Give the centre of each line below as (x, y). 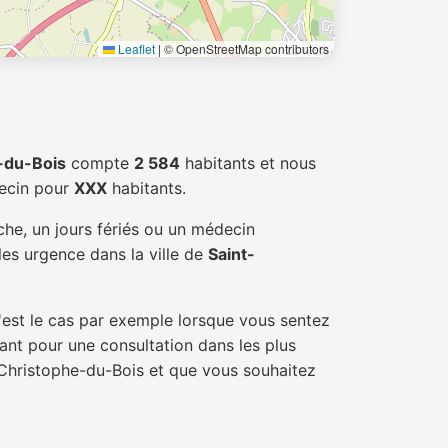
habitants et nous (248, 163)
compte (100, 163)
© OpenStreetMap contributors (245, 48)
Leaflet (135, 48)
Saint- (231, 254)
